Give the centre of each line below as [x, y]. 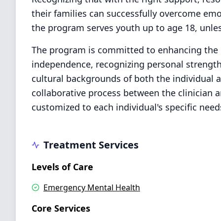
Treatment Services [91, 145]
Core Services [61, 208]
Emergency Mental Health [92, 187]
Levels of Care [62, 167]
